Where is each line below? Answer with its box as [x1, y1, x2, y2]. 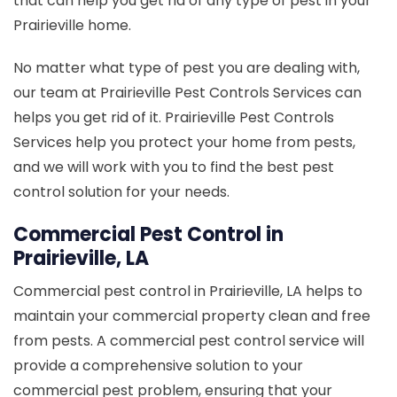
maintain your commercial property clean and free [13, 305, 370, 326]
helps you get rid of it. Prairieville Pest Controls [13, 106, 334, 128]
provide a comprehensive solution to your [13, 354, 303, 376]
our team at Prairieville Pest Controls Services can [13, 82, 362, 103]
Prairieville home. [13, 14, 131, 35]
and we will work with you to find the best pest [13, 156, 334, 177]
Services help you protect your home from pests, [13, 131, 355, 152]
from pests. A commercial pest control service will [13, 330, 364, 351]
